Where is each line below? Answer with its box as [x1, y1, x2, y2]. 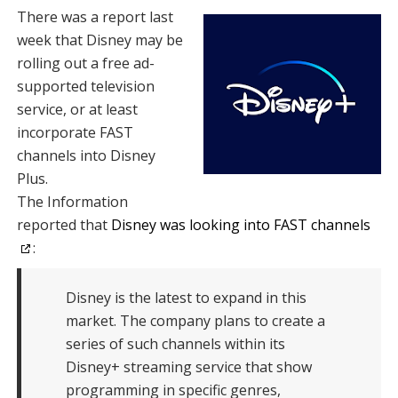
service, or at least [16, 99, 138, 120]
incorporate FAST [16, 123, 133, 143]
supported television [16, 76, 155, 97]
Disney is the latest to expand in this [65, 288, 306, 308]
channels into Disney [16, 146, 155, 166]
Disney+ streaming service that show [65, 357, 312, 378]
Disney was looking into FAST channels [110, 215, 370, 235]
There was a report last [16, 7, 173, 28]
